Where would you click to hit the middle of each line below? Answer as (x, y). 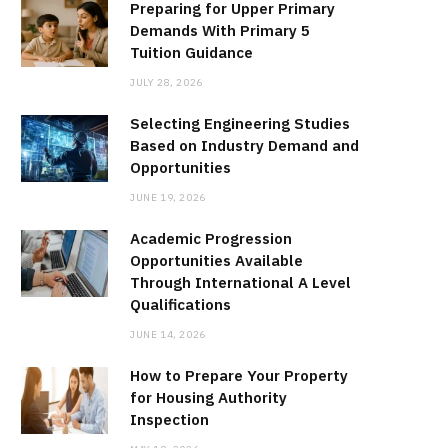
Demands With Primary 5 (220, 31)
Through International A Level (240, 283)
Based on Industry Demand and (244, 146)
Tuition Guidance (191, 53)
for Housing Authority (208, 398)
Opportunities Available (216, 261)
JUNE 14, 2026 (168, 335)
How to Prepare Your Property (239, 376)
